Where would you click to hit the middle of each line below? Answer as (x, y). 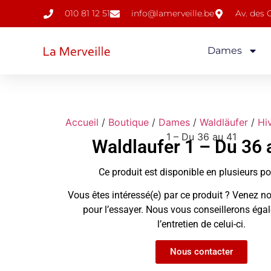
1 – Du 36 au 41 (202, 137)
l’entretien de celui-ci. (202, 224)
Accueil (82, 122)
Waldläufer (224, 122)
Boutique (128, 122)
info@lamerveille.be (173, 13)
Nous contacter (202, 252)
